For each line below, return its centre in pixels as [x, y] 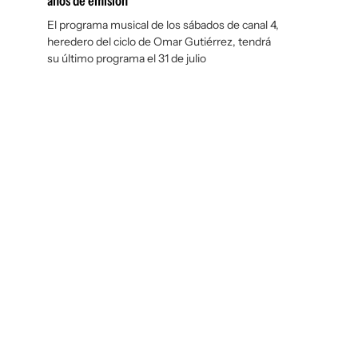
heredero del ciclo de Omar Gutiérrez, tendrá [159, 42]
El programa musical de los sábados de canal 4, [163, 25]
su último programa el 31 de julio [127, 58]
